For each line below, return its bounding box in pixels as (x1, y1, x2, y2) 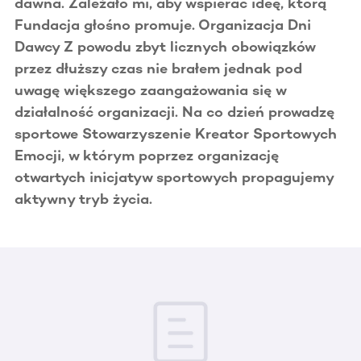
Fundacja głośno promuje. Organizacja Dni (15, 15, 311, 34)
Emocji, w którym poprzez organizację (15, 146, 279, 164)
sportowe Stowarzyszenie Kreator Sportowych (15, 124, 337, 143)
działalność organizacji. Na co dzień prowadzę (15, 102, 334, 121)
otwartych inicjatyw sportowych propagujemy (15, 168, 334, 186)
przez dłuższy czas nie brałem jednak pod (15, 59, 302, 77)
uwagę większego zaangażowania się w (15, 81, 286, 99)
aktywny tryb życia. (15, 189, 152, 208)
